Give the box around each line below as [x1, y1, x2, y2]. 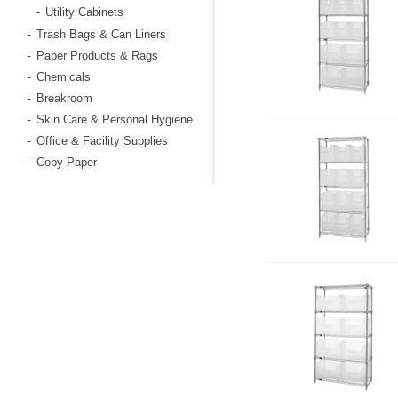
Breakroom [36, 92, 92, 105]
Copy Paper [36, 155, 97, 169]
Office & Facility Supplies [36, 134, 168, 147]
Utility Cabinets [44, 5, 123, 19]
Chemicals [36, 70, 91, 84]
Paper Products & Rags [36, 49, 158, 62]
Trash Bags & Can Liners [36, 28, 166, 41]
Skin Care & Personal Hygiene [36, 113, 193, 126]
